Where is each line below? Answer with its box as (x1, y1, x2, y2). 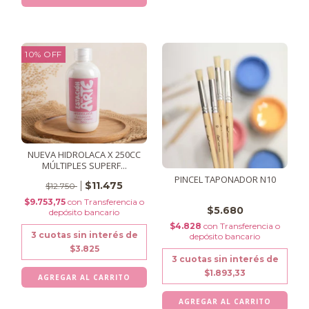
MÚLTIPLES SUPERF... (41, 159, 127, 172)
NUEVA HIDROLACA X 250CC (28, 148, 141, 161)
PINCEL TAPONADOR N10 (174, 173, 276, 186)
